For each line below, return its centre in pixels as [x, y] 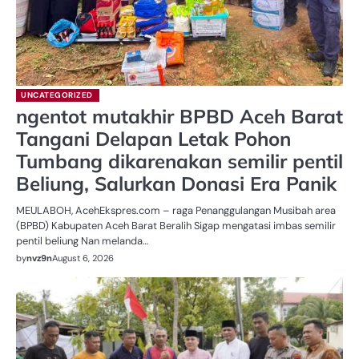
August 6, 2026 [83, 258]
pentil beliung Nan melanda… [82, 241]
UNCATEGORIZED [57, 95]
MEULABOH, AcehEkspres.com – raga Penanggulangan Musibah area [176, 211]
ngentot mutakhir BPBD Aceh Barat [179, 117]
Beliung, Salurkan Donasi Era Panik [176, 184]
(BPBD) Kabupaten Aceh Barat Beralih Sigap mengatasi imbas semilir [176, 226]
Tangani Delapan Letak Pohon [153, 139]
